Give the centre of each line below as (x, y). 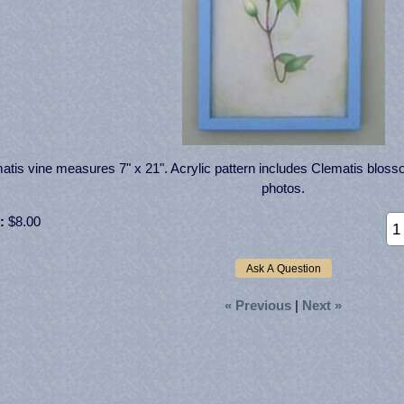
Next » (322, 305)
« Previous (258, 305)
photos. (283, 188)
